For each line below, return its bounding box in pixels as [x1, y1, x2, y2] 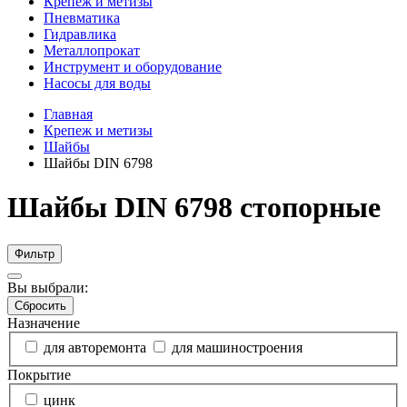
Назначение [7, 314, 80, 331]
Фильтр [15, 246, 55, 261]
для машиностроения [172, 340, 303, 356]
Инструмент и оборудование [44, 59, 222, 74]
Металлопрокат [44, 43, 140, 58]
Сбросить [15, 298, 66, 313]
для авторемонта [44, 340, 146, 356]
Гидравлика [44, 26, 116, 42]
